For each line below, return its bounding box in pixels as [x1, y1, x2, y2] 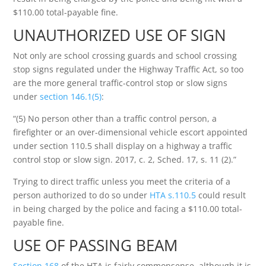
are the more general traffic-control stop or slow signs [13, 77, 228, 88]
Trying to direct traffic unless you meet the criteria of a [13, 176, 231, 187]
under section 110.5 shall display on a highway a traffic [13, 140, 233, 151]
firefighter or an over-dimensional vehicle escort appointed [13, 126, 248, 138]
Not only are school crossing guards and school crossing [13, 50, 237, 61]
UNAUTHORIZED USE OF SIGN [13, 24, 227, 46]
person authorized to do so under [13, 189, 150, 201]
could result [196, 189, 246, 201]
